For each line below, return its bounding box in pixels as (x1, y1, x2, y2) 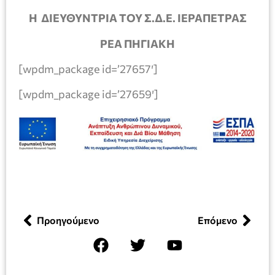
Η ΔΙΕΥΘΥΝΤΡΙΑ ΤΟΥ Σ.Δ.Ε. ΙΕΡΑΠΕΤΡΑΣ (28, 11, 247, 25)
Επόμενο (198, 214, 238, 227)
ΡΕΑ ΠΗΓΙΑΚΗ (100, 36, 175, 50)
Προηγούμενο (37, 214, 99, 227)
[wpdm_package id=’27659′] (18, 87, 158, 101)
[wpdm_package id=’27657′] (18, 62, 158, 76)
